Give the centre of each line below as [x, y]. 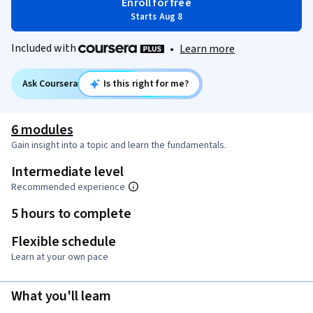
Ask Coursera [50, 84]
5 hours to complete [71, 214]
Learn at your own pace [60, 257]
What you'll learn [61, 297]
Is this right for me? [146, 84]
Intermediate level [67, 172]
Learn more [208, 49]
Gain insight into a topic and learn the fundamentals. [119, 146]
